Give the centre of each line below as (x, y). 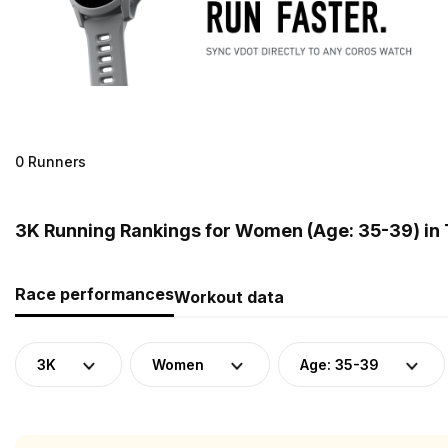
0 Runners (50, 161)
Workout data (229, 296)
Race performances (94, 293)
